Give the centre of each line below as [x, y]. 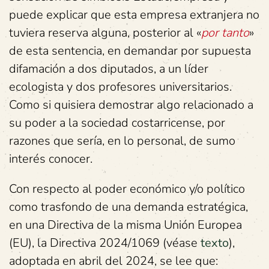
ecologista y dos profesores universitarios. [120, 87]
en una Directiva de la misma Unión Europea [125, 225]
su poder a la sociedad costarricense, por [117, 123]
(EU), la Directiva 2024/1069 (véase [105, 243]
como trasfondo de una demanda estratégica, [128, 207]
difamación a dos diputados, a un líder [109, 69]
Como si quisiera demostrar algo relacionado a [131, 105]
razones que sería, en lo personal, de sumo [122, 141]
